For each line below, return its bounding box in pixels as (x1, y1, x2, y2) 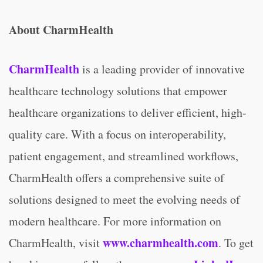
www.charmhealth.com (103, 234, 218, 251)
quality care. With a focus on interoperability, (9, 126, 226, 142)
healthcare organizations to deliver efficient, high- (9, 104, 247, 120)
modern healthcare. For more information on (9, 213, 221, 229)
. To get (218, 235, 254, 251)
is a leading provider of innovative (79, 61, 245, 77)
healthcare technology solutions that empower (9, 83, 227, 99)
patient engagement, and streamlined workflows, (9, 148, 238, 164)
